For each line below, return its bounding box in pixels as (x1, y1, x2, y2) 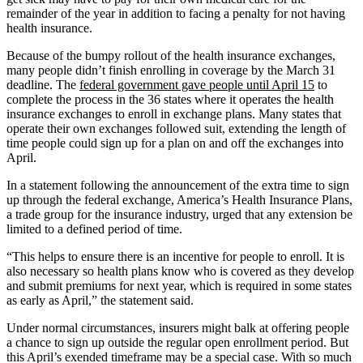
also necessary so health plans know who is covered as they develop (6, 264, 354, 279)
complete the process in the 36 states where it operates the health (6, 92, 334, 107)
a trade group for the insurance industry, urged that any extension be (6, 207, 352, 222)
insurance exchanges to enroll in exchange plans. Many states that (6, 107, 341, 122)
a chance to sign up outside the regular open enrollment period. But (6, 335, 348, 350)
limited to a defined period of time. (6, 222, 182, 237)
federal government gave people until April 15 (79, 78, 314, 92)
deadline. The (6, 78, 79, 92)
